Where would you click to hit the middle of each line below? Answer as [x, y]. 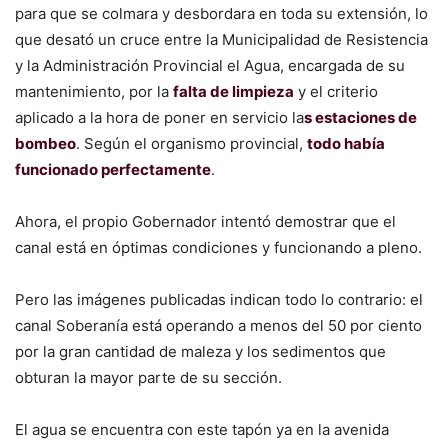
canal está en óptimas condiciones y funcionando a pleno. [218, 247]
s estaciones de [360, 117]
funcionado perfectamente [113, 169]
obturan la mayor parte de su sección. [148, 377]
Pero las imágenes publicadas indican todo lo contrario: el [219, 299]
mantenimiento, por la [94, 91]
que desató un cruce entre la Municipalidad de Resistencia [221, 39]
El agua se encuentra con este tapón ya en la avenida [202, 429]
